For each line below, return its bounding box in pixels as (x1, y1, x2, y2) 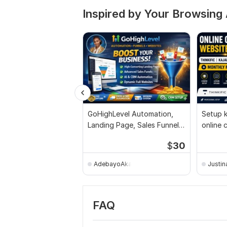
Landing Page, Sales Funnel (88, 121, 179, 129)
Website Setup (88, 132, 137, 140)
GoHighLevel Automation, (88, 109, 173, 118)
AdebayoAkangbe (94, 160, 147, 168)
